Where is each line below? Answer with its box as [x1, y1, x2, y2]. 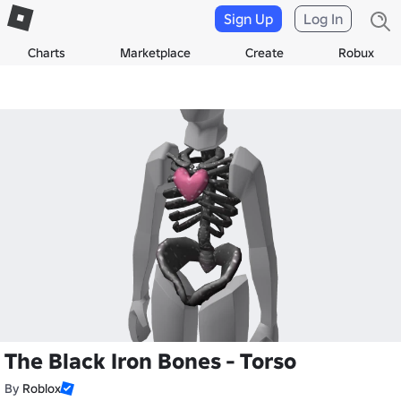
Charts [27, 45, 65, 61]
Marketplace [119, 45, 191, 61]
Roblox [22, 380, 61, 397]
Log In [303, 10, 343, 28]
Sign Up [224, 10, 273, 28]
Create [244, 45, 284, 61]
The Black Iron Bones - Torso [4, 347, 296, 375]
